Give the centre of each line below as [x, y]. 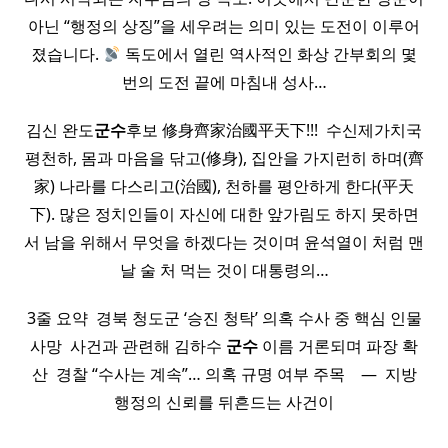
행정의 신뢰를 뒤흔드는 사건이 [224, 402]
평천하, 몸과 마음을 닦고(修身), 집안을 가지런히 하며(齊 [224, 158]
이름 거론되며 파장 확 [338, 346]
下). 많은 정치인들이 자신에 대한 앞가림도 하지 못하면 [224, 214]
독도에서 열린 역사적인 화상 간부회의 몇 [269, 54]
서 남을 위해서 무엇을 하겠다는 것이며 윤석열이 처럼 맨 [224, 242]
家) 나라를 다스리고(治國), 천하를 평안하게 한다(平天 [224, 186]
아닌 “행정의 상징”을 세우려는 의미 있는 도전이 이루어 [224, 26]
